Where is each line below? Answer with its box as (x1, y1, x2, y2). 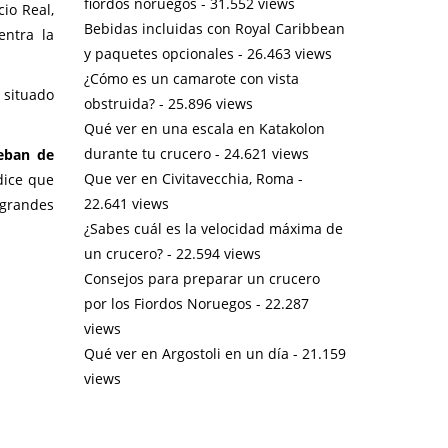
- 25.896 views (154, 93, 253, 113)
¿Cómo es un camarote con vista (83, 68, 299, 88)
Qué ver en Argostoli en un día (83, 343, 289, 363)
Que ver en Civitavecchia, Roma (83, 168, 294, 188)
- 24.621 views (210, 143, 309, 163)
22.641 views (83, 193, 169, 213)
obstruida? (83, 93, 155, 113)
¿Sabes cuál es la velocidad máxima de (83, 218, 343, 238)
